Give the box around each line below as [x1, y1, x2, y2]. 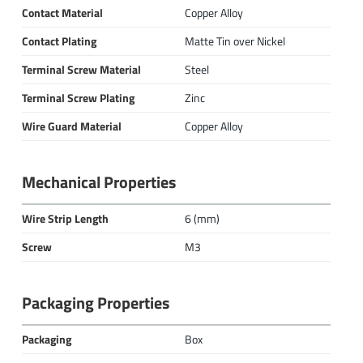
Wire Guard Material [21, 117, 122, 135]
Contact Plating [21, 32, 96, 50]
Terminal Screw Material [21, 61, 141, 79]
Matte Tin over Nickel [184, 32, 285, 50]
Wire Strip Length [21, 210, 109, 228]
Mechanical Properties [21, 170, 176, 194]
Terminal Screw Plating [21, 89, 135, 107]
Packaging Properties [21, 291, 169, 315]
